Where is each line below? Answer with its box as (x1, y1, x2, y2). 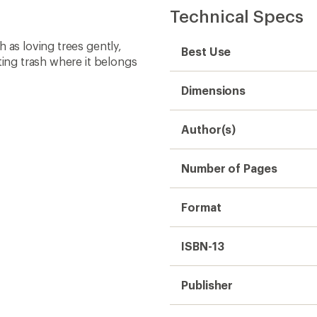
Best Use (181, 45, 231, 58)
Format (181, 200, 221, 214)
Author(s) (181, 122, 236, 136)
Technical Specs (170, 6, 304, 26)
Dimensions (181, 83, 246, 97)
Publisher (181, 278, 234, 292)
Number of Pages (181, 161, 277, 175)
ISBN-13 (181, 239, 224, 253)
